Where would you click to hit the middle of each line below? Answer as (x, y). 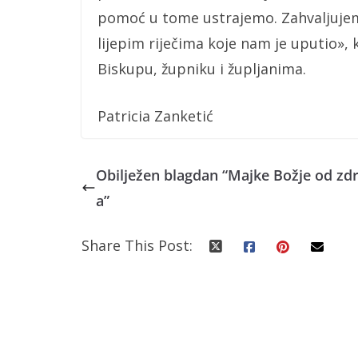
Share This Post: (137, 245)
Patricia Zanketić (155, 115)
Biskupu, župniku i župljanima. (202, 68)
